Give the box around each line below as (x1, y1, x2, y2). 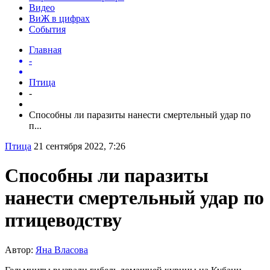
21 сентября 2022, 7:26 (34, 140, 125, 151)
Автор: (5, 244, 36, 255)
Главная (29, 44, 61, 55)
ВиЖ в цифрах (29, 13, 90, 24)
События (29, 24, 66, 34)
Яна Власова (36, 244, 88, 255)
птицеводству (5, 209, 122, 231)
